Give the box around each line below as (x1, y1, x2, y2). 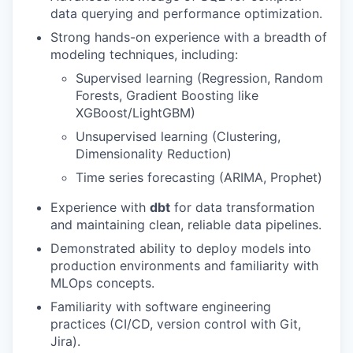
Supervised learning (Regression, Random (76, 70, 323, 86)
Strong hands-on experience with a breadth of (50, 29, 327, 45)
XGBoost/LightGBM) (76, 105, 195, 121)
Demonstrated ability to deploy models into (50, 240, 311, 256)
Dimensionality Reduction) (76, 146, 232, 162)
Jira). (50, 333, 80, 349)
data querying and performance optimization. (50, 6, 322, 21)
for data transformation (170, 199, 314, 215)
